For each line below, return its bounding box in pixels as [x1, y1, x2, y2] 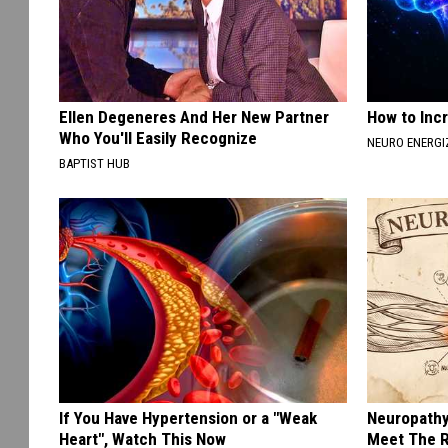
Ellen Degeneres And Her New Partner [59, 106, 329, 127]
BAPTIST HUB [59, 155, 130, 171]
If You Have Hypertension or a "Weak [59, 407, 317, 428]
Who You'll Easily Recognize [59, 127, 257, 148]
